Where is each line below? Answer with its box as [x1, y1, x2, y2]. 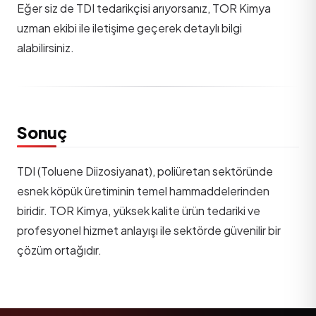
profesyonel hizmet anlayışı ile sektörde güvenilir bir [17, 223, 281, 238]
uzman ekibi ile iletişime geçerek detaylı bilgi [17, 20, 242, 35]
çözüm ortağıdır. [17, 243, 102, 257]
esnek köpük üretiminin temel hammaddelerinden [17, 183, 269, 198]
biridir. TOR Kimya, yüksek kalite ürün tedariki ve [17, 203, 260, 218]
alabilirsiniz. [17, 39, 74, 55]
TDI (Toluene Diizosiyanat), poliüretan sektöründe [17, 164, 273, 178]
